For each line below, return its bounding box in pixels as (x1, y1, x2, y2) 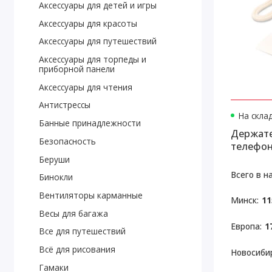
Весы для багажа (38, 207, 108, 219)
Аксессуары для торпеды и (38, 53, 146, 66)
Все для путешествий (38, 225, 126, 237)
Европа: (230, 220, 262, 232)
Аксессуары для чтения (38, 81, 132, 93)
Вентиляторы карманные (38, 189, 143, 201)
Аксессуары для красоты (38, 17, 137, 29)
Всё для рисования (38, 243, 115, 255)
